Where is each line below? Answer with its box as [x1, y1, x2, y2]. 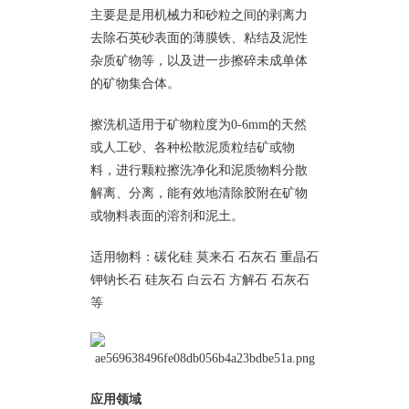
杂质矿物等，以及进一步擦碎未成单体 [90, 53, 308, 67]
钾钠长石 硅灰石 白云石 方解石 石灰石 [90, 272, 309, 286]
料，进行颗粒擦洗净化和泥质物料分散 [90, 163, 308, 177]
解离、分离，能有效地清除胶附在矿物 [90, 185, 308, 200]
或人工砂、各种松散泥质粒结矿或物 [90, 140, 295, 154]
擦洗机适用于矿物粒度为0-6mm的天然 [90, 117, 307, 131]
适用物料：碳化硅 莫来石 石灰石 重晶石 [90, 249, 319, 263]
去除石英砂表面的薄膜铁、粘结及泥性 [90, 30, 308, 44]
